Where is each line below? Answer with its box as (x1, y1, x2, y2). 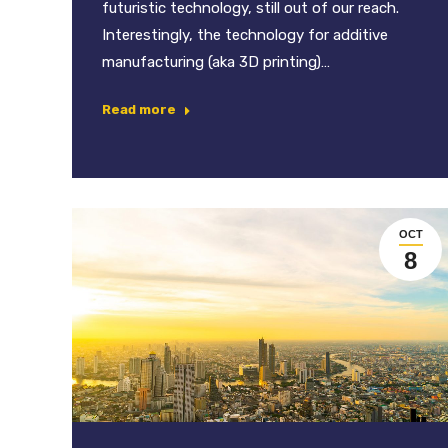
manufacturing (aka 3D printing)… (102, 53, 330, 72)
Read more (102, 102, 176, 118)
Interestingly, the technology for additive (102, 26, 388, 45)
